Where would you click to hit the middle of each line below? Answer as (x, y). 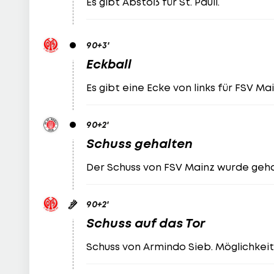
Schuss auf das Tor (146, 223)
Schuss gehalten (140, 143)
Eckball (109, 64)
